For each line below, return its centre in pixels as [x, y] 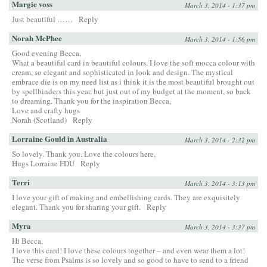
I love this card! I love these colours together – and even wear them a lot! [128, 251]
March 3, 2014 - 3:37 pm [220, 227]
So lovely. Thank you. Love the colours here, [84, 154]
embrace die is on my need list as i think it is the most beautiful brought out [133, 82]
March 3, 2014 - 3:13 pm [220, 184]
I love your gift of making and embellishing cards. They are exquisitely [126, 198]
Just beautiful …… [42, 19]
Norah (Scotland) [39, 120]
